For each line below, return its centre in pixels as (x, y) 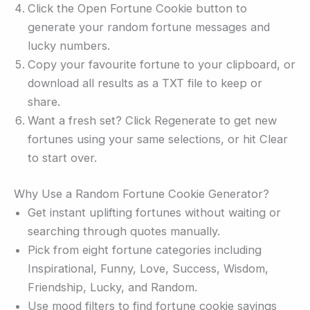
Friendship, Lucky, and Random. (112, 288)
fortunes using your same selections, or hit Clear (158, 139)
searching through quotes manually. (124, 231)
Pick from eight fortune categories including (145, 250)
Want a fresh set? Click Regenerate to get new (152, 121)
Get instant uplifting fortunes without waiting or (154, 213)
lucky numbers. (69, 46)
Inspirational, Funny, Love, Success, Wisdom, (148, 269)
